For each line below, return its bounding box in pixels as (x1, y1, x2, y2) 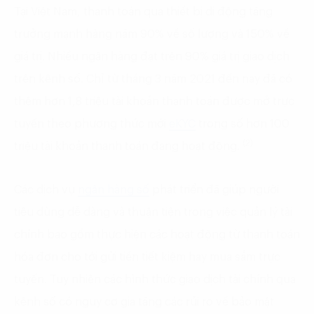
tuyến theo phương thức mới (14, 118, 169, 130)
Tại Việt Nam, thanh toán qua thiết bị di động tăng (14, 6, 273, 18)
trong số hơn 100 (196, 118, 289, 130)
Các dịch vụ (14, 184, 78, 196)
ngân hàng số (78, 184, 149, 196)
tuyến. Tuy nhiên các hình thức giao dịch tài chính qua (14, 273, 296, 285)
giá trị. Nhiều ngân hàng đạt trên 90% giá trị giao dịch (14, 50, 289, 62)
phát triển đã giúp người (149, 184, 279, 196)
